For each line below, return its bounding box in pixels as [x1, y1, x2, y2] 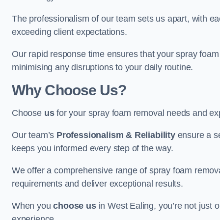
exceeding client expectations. [12, 27, 130, 37]
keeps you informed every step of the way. [12, 143, 176, 153]
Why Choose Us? [12, 82, 127, 98]
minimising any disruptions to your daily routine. [12, 62, 193, 72]
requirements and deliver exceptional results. [12, 179, 183, 189]
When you [12, 201, 54, 211]
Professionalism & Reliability [56, 130, 175, 140]
